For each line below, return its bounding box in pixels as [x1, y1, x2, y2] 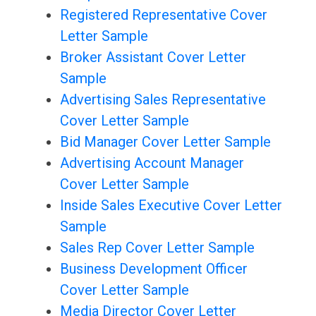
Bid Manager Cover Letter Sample [59, 133, 271, 151]
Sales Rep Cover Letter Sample [59, 239, 255, 257]
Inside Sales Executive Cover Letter [59, 197, 282, 214]
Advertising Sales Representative [59, 91, 266, 109]
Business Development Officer [59, 260, 248, 278]
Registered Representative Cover [59, 6, 267, 24]
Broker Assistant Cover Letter [59, 49, 246, 66]
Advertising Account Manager [59, 154, 244, 172]
